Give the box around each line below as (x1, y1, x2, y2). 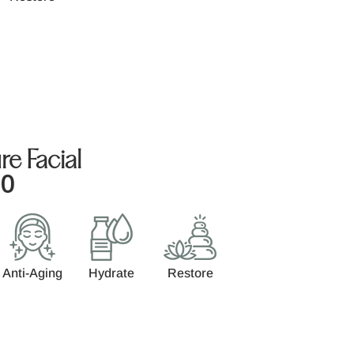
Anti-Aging (2, 265, 62, 280)
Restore (167, 265, 213, 280)
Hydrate (88, 265, 134, 280)
